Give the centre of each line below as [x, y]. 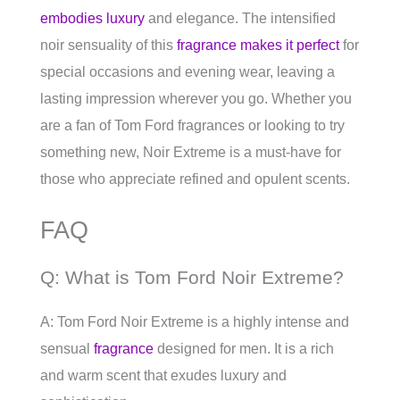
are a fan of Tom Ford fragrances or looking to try [192, 125]
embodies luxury [92, 18]
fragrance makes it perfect [258, 45]
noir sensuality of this [108, 45]
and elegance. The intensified [240, 18]
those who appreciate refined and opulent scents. [195, 179]
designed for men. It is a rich [244, 349]
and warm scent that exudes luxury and [163, 375]
